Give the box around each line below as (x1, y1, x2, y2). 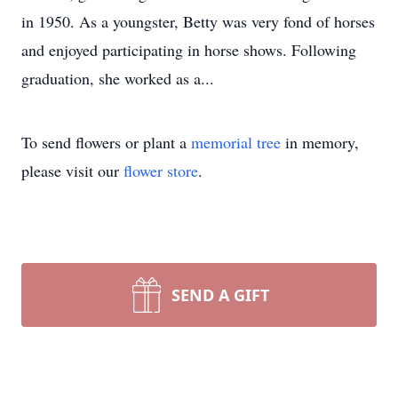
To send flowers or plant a (21, 131, 191, 153)
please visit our (21, 160, 123, 181)
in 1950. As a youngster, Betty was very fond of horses (21, 11, 375, 32)
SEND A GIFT (171, 284, 269, 306)
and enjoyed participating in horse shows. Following (21, 39, 356, 60)
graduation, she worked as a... (21, 68, 214, 89)
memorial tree (191, 131, 281, 153)
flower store (123, 160, 198, 181)
